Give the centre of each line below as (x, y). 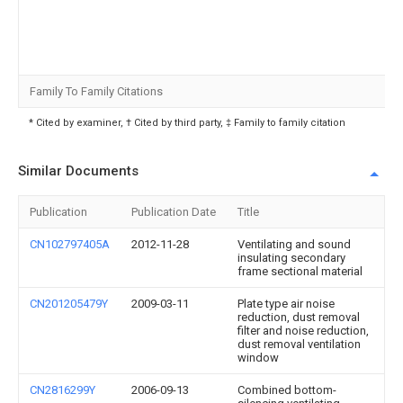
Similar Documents (78, 171)
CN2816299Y (63, 390)
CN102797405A (70, 244)
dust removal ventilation (299, 344)
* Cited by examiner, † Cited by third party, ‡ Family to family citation (187, 123)
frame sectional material (300, 271)
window (258, 358)
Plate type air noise (286, 304)
